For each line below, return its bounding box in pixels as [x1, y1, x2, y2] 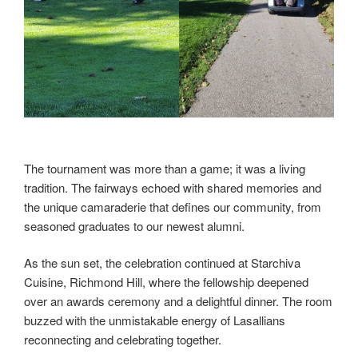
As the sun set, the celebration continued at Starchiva [24, 254, 300, 272]
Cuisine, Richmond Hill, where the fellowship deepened [24, 273, 308, 291]
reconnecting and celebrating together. [24, 331, 221, 348]
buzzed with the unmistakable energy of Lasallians [24, 312, 285, 329]
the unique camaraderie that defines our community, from [24, 197, 321, 215]
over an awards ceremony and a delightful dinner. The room [24, 292, 332, 310]
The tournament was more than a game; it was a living [24, 159, 305, 177]
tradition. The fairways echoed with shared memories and [24, 178, 321, 196]
